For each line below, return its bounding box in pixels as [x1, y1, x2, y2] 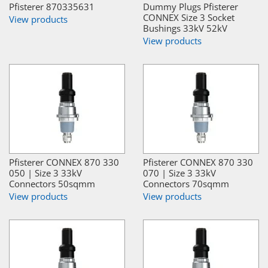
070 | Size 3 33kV [143, 167, 216, 179]
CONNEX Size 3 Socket [143, 11, 234, 24]
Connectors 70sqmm [143, 178, 229, 190]
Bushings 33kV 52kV [143, 22, 227, 35]
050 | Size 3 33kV [9, 167, 82, 179]
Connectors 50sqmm [9, 178, 95, 190]
